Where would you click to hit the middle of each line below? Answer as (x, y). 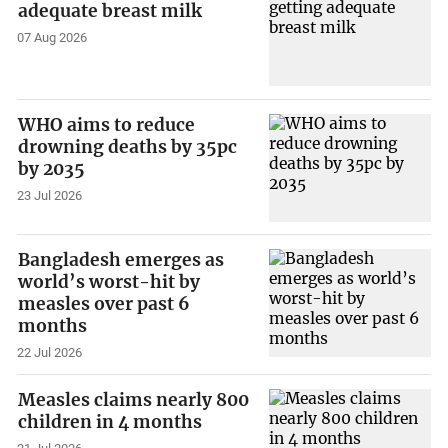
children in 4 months (110, 421)
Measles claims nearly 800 (134, 399)
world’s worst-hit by (109, 282)
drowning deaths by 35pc (128, 146)
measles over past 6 (104, 304)
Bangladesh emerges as (121, 260)
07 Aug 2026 (52, 38)
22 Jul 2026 (50, 353)
